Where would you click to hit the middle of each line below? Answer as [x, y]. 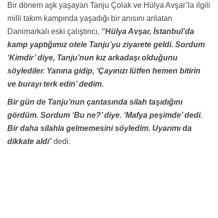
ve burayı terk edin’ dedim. [55, 84]
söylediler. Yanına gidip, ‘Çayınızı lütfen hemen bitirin [104, 71]
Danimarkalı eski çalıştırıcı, [54, 31]
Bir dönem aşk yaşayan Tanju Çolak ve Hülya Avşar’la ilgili [109, 5]
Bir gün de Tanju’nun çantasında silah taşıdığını [95, 102]
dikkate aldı [28, 141]
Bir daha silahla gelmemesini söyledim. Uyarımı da [100, 128]
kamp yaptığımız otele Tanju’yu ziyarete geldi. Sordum [106, 45]
